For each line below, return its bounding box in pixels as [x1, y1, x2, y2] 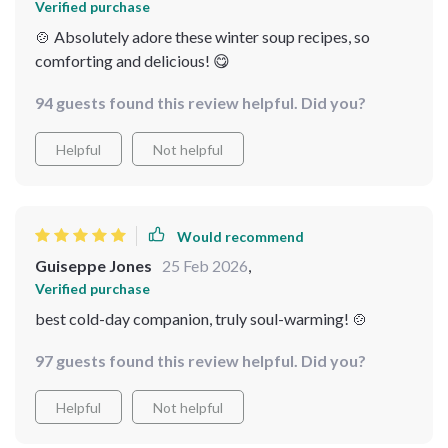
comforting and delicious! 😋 [35, 51, 230, 70]
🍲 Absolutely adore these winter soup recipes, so [35, 27, 370, 46]
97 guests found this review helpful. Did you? [35, 351, 366, 370]
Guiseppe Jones [35, 256, 152, 275]
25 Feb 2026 [162, 256, 248, 275]
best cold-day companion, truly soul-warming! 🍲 [35, 309, 368, 328]
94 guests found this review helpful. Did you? [35, 93, 366, 112]
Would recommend [177, 227, 304, 245]
